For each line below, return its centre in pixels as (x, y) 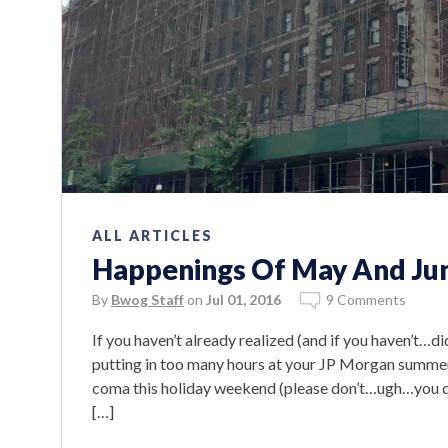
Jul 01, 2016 (243, 299)
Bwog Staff (147, 299)
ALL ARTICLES (152, 235)
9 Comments (366, 299)
